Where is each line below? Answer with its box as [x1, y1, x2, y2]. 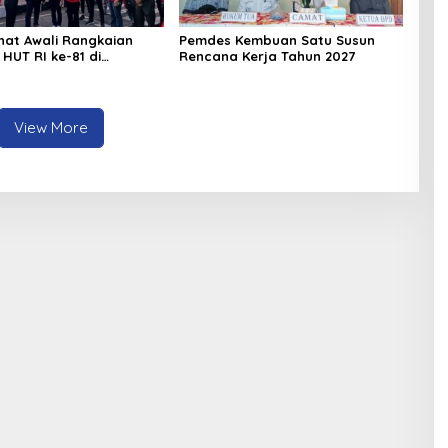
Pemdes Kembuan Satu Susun [178, 31, 375, 48]
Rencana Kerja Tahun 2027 [178, 47, 355, 64]
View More [14, 117, 89, 137]
